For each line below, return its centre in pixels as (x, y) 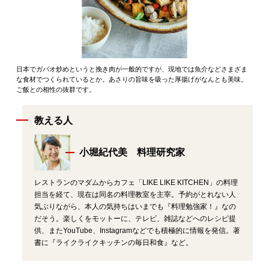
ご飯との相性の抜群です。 (56, 89)
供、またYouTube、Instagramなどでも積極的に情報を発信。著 (137, 230)
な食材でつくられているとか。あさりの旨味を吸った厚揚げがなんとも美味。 (131, 79)
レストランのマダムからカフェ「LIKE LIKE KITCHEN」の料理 (136, 182)
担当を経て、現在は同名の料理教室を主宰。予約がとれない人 (135, 194)
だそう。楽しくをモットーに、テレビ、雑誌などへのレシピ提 (135, 218)
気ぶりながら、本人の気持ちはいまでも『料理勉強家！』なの (135, 206)
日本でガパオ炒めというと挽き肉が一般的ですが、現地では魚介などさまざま (131, 69)
